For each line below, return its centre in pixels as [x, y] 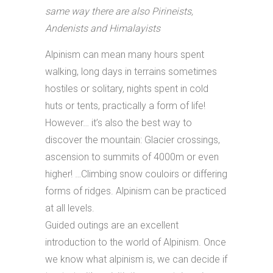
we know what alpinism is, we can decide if [136, 259]
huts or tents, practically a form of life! [125, 106]
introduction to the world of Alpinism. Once [136, 242]
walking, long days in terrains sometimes [131, 72]
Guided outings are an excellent [112, 225]
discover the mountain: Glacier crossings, [133, 140]
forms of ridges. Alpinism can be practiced [136, 191]
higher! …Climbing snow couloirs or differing [136, 174]
